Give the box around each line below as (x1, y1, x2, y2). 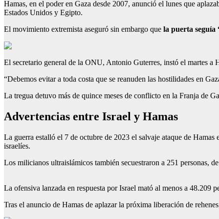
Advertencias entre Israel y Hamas (4, 109, 178, 123)
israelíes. (4, 141, 30, 150)
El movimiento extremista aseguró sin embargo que (4, 24, 161, 33)
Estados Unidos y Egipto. (4, 8, 83, 17)
